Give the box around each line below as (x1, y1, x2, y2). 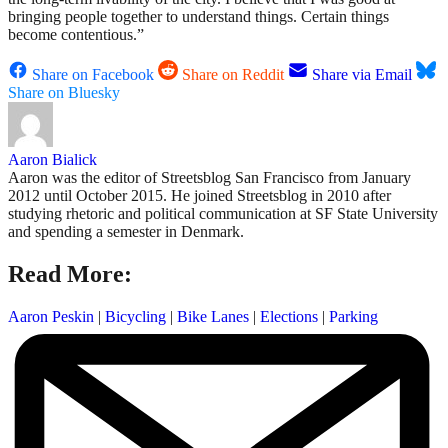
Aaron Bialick (8, 151, 97, 169)
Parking (329, 308, 378, 326)
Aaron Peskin (8, 308, 94, 326)
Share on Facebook (32, 66, 154, 84)
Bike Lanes (177, 308, 249, 326)
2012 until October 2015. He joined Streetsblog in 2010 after (8, 187, 391, 205)
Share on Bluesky (8, 84, 120, 102)
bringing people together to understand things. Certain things (8, 8, 389, 26)
